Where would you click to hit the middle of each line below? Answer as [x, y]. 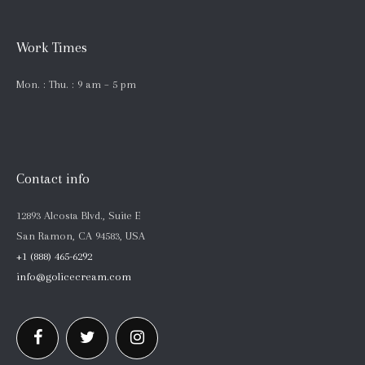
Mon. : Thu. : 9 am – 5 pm [76, 84]
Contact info [53, 178]
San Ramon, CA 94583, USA [81, 235]
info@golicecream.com [74, 276]
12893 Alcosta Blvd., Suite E [79, 215]
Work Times [52, 47]
